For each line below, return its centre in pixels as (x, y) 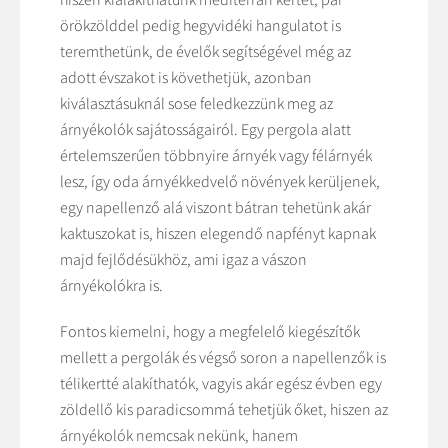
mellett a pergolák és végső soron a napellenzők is (223, 357)
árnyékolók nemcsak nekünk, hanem (179, 435)
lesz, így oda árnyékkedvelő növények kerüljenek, (220, 181)
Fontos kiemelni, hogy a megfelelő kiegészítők (210, 331)
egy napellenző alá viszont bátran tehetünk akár (215, 207)
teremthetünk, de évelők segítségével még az (205, 51)
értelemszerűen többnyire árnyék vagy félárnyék (216, 155)
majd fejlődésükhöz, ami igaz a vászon (183, 259)
